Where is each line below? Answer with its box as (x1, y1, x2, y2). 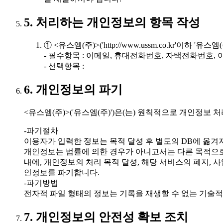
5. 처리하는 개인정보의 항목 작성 (24, 16, 200, 29)
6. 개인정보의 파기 (24, 83, 122, 97)
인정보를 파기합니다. (24, 168, 100, 177)
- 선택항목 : (44, 62, 84, 71)
